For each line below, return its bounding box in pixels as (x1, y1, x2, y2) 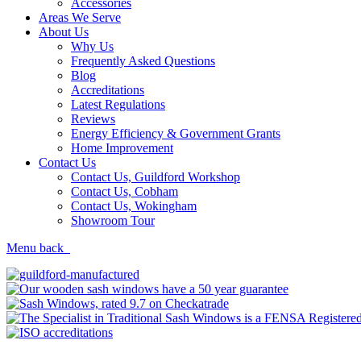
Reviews (71, 112, 115, 126)
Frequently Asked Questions (71, 54, 215, 68)
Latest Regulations (71, 98, 165, 111)
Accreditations (71, 83, 144, 97)
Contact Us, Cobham (71, 185, 178, 198)
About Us (39, 25, 89, 39)
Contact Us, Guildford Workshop (71, 170, 240, 184)
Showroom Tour (71, 214, 155, 227)
